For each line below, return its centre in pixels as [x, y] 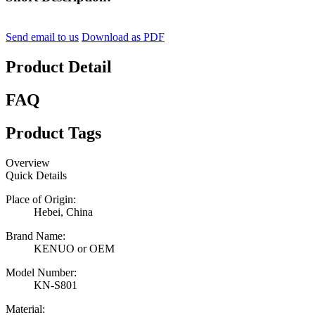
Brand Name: [36, 236]
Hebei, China [63, 212]
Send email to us [42, 37]
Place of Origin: [41, 199]
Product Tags [53, 133]
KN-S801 [56, 285]
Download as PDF [123, 37]
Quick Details [36, 175]
